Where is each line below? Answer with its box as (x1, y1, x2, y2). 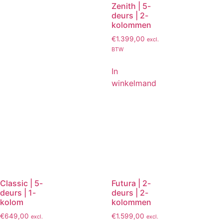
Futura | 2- (111, 178, 151, 188)
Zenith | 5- (111, 1, 151, 11)
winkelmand (111, 78, 156, 89)
